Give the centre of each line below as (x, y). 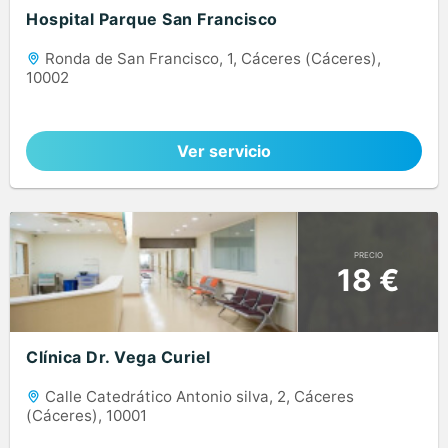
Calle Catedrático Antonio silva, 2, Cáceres (197, 397)
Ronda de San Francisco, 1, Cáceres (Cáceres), (211, 59)
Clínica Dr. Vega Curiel (118, 357)
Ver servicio (224, 151)
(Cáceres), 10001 (86, 416)
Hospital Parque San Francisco (152, 19)
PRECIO (368, 254)
